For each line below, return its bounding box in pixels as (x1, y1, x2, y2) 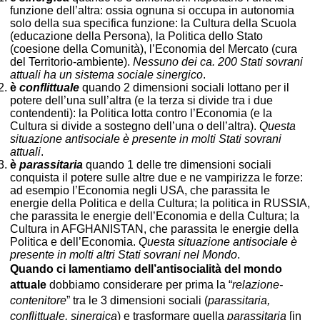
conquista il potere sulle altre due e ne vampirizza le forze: (10, 171, 303, 184)
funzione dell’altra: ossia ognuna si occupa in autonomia (10, 4, 294, 16)
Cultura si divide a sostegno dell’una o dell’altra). (10, 119, 259, 132)
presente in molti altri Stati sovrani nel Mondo (10, 248, 237, 261)
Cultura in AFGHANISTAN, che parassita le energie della (10, 222, 299, 235)
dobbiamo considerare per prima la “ (46, 278, 232, 291)
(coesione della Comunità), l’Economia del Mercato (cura (10, 42, 297, 55)
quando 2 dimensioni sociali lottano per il (79, 81, 289, 94)
